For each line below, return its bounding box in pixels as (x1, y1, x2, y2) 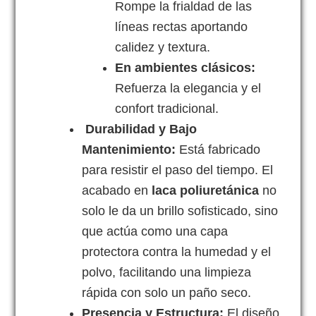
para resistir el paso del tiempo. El (82, 163, 274, 178)
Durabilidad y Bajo (82, 122, 197, 137)
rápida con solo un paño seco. (82, 286, 252, 300)
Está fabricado (179, 142, 261, 157)
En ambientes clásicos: (115, 61, 256, 75)
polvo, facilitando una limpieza (82, 265, 252, 280)
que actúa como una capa (82, 224, 229, 239)
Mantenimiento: (82, 142, 180, 157)
